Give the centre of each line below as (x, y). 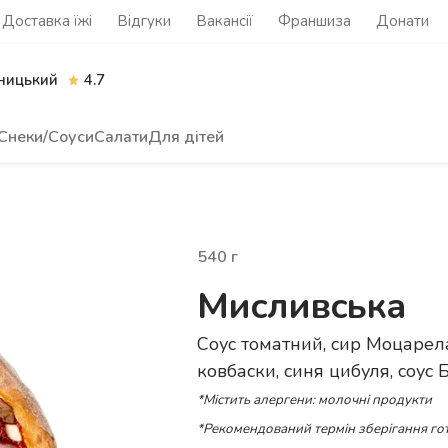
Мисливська (301, 306)
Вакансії (224, 21)
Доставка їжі (47, 21)
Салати (121, 137)
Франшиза (314, 21)
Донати (402, 21)
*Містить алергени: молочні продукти (314, 400)
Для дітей (186, 137)
